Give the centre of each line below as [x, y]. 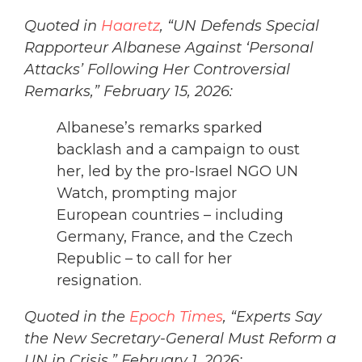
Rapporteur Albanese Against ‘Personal [169, 48]
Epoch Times [176, 317]
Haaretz [130, 26]
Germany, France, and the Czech [175, 237]
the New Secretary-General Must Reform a [180, 339]
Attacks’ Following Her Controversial [157, 70]
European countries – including [170, 215]
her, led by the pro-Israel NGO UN [177, 172]
